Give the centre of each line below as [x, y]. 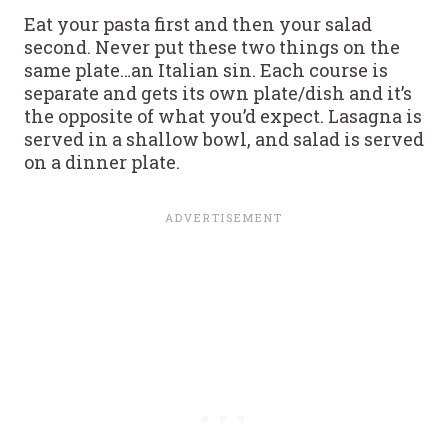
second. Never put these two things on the [212, 46]
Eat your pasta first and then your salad [198, 23]
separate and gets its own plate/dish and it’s [218, 92]
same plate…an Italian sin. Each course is [206, 69]
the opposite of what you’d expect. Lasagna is [223, 115]
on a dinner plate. [102, 161]
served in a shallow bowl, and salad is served [224, 138]
